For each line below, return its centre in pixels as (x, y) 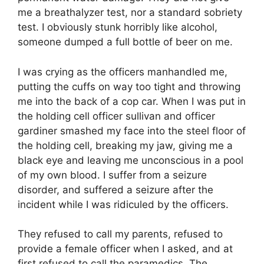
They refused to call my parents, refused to (120, 234)
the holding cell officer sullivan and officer (116, 116)
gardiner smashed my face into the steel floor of (132, 131)
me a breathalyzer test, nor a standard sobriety (130, 12)
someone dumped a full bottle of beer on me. (125, 42)
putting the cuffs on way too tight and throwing (129, 86)
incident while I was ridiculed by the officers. (123, 204)
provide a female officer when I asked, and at (125, 249)
